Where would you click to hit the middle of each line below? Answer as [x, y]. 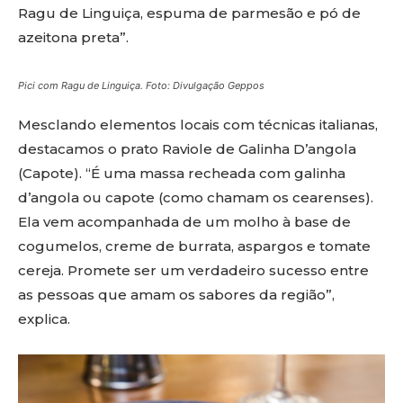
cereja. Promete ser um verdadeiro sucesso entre [193, 271]
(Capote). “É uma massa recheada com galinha [182, 174]
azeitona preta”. [73, 38]
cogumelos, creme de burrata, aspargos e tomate [194, 246]
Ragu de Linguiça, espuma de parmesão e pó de [189, 13]
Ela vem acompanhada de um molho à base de [184, 222]
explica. [44, 319]
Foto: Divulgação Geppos [205, 86]
